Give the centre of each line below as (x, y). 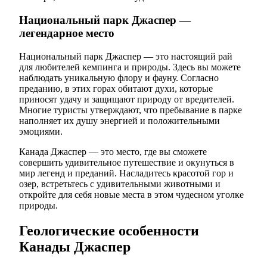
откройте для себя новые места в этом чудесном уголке (131, 194)
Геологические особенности (109, 230)
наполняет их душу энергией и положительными (119, 120)
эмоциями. (41, 131)
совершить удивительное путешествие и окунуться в (127, 162)
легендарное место (67, 33)
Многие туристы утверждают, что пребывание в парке (131, 110)
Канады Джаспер (75, 246)
